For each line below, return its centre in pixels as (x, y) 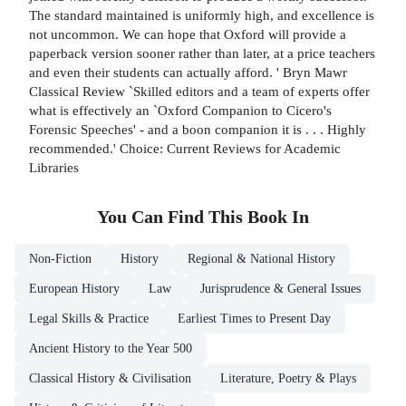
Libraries (54, 167)
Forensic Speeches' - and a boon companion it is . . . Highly (198, 129)
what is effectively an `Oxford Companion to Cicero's (180, 110)
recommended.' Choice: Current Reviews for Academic (185, 148)
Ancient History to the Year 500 (111, 348)
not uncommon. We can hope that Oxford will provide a (188, 34)
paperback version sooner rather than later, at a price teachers (202, 53)
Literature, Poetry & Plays (288, 378)
